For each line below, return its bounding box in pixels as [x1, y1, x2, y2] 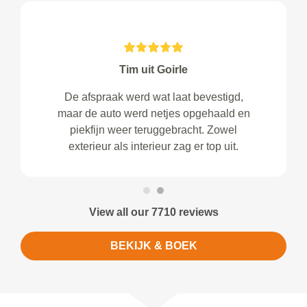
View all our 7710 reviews [88, 206, 219, 218]
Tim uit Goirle [119, 63, 188, 75]
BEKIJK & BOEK [110, 239, 197, 251]
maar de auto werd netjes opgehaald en [57, 107, 250, 119]
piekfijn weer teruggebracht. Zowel [70, 123, 237, 136]
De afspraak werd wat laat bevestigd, [64, 90, 243, 103]
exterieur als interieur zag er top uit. [69, 140, 238, 152]
